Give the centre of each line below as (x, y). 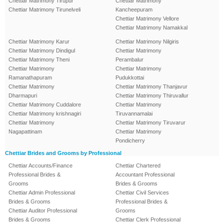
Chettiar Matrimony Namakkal (151, 28)
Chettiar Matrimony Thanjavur (151, 87)
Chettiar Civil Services (142, 193)
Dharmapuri (23, 96)
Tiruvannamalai (134, 114)
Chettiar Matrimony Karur (39, 42)
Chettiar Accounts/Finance (40, 166)
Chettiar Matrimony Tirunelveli (44, 10)
